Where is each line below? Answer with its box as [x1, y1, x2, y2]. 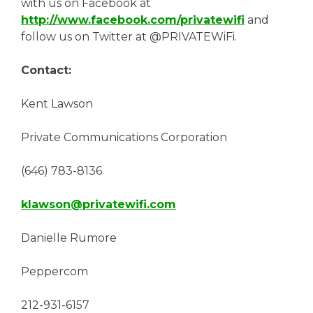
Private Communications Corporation [21, 130, 227, 144]
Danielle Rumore [21, 231, 117, 245]
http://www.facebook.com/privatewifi [21, 13, 245, 27]
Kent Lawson [21, 96, 93, 110]
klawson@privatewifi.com [21, 197, 176, 211]
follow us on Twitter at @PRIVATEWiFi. [21, 29, 237, 43]
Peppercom [21, 264, 88, 278]
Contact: [21, 63, 71, 77]
